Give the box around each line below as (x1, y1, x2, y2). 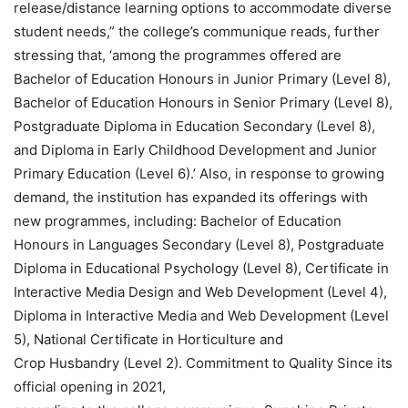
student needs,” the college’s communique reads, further (14, 22, 380, 40)
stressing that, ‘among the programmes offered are (14, 46, 342, 64)
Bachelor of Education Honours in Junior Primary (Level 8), (14, 69, 391, 87)
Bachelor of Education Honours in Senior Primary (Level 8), (14, 93, 393, 111)
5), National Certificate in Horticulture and (14, 330, 283, 348)
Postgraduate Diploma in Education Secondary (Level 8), (14, 117, 375, 135)
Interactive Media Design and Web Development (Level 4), (14, 282, 387, 301)
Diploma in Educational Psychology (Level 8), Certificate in (14, 259, 389, 277)
